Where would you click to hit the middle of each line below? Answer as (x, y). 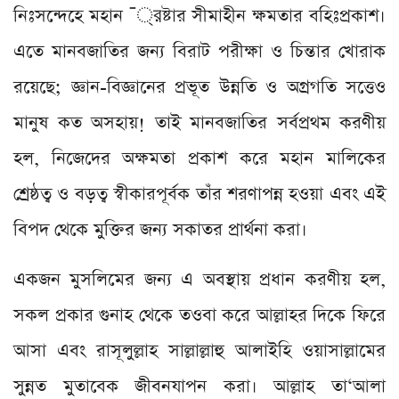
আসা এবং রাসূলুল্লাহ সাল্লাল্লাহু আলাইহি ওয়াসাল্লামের (199, 350)
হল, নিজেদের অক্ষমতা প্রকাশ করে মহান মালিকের (199, 158)
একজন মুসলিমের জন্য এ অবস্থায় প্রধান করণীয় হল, (199, 279)
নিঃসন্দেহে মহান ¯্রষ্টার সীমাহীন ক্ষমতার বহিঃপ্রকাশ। (199, 16)
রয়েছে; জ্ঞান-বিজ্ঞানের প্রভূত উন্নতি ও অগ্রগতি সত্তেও (199, 87)
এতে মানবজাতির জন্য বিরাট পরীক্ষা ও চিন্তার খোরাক (199, 51)
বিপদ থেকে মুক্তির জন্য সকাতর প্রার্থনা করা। (160, 229)
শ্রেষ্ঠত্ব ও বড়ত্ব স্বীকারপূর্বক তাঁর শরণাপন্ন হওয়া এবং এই (199, 194)
